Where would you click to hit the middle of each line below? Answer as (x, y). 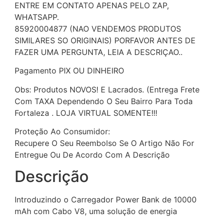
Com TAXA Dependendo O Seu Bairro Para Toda (104, 101)
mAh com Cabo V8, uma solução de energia (96, 211)
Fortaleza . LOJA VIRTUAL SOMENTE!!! (86, 113)
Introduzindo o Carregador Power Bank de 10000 (106, 200)
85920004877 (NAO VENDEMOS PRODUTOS (98, 28)
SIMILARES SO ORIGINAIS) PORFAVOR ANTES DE (105, 40)
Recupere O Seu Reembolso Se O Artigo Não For (104, 143)
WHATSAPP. (37, 17)
